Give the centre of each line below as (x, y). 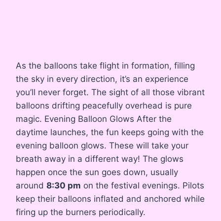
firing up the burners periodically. (81, 212)
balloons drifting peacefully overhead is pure (104, 106)
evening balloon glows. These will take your (102, 146)
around (31, 186)
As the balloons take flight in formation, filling (105, 66)
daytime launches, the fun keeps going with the (110, 132)
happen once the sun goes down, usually (97, 172)
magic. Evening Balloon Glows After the (94, 119)
